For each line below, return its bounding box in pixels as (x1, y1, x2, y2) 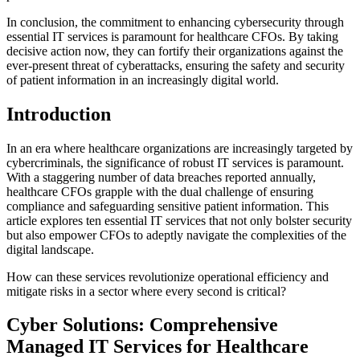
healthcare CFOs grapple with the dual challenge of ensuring (6, 184, 313, 198)
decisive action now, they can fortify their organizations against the (6, 43, 343, 58)
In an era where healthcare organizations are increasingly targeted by (6, 141, 353, 155)
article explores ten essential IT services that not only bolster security (6, 213, 352, 227)
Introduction (6, 103, 111, 125)
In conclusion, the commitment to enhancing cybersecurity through (6, 14, 344, 29)
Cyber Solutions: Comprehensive (6, 314, 278, 336)
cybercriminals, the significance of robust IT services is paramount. (6, 155, 344, 170)
